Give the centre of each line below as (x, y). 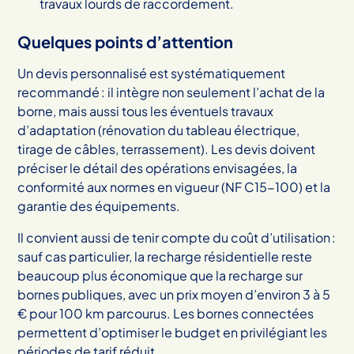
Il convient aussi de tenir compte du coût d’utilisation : (177, 237)
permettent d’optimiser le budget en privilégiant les (173, 332)
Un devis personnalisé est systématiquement (152, 73)
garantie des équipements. (99, 205)
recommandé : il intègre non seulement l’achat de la (171, 92)
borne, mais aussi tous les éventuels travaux (146, 111)
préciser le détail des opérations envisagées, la (158, 168)
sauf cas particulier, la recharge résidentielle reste (165, 256)
